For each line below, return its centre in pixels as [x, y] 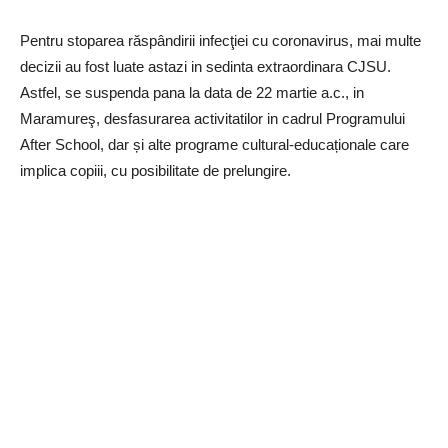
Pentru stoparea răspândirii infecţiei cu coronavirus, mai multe [220, 40]
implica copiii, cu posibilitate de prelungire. [155, 170]
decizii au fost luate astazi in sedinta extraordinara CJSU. [205, 66]
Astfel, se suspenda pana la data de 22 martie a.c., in [192, 92]
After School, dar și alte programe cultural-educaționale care [214, 144]
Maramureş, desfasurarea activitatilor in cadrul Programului [212, 118]
